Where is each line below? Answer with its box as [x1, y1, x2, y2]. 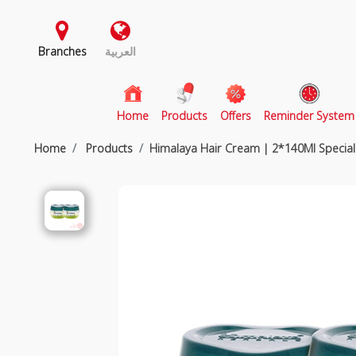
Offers [220, 108, 252, 123]
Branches [37, 44, 87, 59]
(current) [148, 107, 191, 122]
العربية [105, 44, 137, 59]
